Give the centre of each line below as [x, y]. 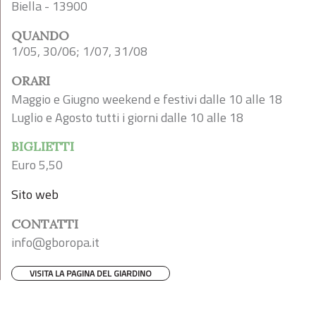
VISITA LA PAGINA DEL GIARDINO [91, 273]
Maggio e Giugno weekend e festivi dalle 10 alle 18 [147, 99]
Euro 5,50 [37, 165]
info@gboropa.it [55, 242]
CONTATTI [45, 224]
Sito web [35, 194]
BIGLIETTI [43, 146]
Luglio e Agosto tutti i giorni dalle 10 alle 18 [127, 117]
